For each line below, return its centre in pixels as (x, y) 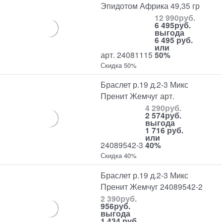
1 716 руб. (165, 130)
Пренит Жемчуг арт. (138, 96)
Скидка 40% (119, 156)
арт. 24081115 (127, 54)
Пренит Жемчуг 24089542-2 (152, 186)
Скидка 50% (119, 65)
